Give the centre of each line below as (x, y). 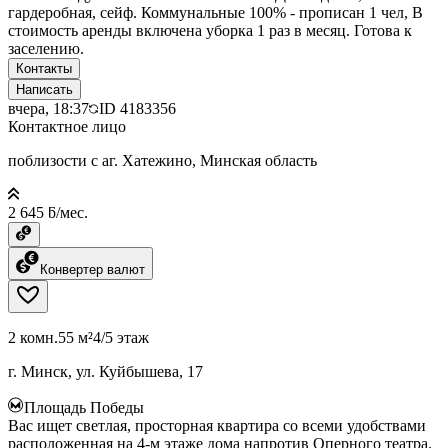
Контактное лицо (67, 126)
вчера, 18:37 (48, 108)
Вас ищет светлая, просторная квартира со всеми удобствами (217, 425)
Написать (44, 89)
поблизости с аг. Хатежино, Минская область (162, 160)
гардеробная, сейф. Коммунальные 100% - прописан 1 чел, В (215, 12)
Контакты (44, 68)
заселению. (46, 48)
